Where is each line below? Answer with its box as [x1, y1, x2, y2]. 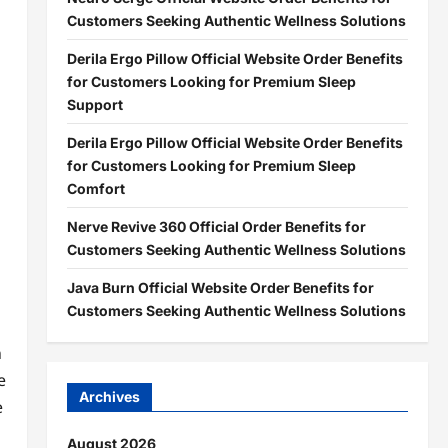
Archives [78, 388, 140, 405]
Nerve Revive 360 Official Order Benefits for [66, 218, 366, 235]
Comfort [66, 180, 125, 197]
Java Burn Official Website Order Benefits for [66, 279, 374, 296]
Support [66, 96, 123, 113]
